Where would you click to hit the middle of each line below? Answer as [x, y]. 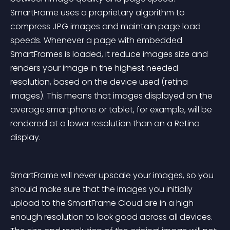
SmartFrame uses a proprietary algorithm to [99, 13]
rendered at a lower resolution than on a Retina [106, 123]
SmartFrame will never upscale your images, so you [113, 175]
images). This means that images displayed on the [112, 96]
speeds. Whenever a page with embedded [97, 40]
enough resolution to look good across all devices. [112, 217]
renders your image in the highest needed [95, 68]
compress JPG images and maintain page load [107, 26]
